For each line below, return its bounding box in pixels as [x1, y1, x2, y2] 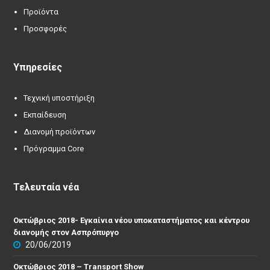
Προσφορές [24, 24, 67, 33]
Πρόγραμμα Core [24, 143, 84, 153]
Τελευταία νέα [13, 181, 80, 193]
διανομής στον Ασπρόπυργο [13, 227, 119, 237]
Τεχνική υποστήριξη [24, 93, 95, 102]
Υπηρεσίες [13, 61, 63, 73]
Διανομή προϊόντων [24, 127, 96, 136]
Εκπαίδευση [24, 110, 67, 119]
